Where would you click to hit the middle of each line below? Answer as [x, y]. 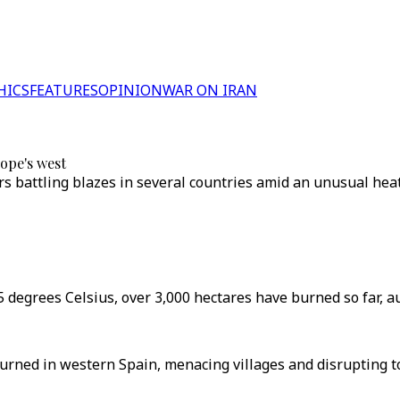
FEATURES [64, 90]
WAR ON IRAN [210, 90]
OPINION [130, 90]
